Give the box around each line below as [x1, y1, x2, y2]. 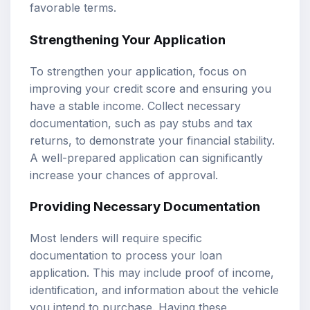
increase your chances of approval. [30, 167, 218, 182]
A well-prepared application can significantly [30, 150, 263, 165]
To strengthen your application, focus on [30, 64, 246, 78]
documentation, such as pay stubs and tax [30, 116, 253, 130]
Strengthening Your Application [30, 31, 226, 48]
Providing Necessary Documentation [30, 199, 260, 215]
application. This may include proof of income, [30, 266, 274, 280]
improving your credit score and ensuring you [30, 81, 271, 95]
